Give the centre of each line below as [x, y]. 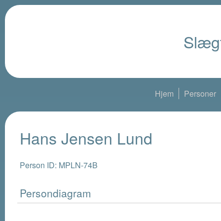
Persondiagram [55, 193]
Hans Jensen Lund [86, 138]
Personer [200, 93]
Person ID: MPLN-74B [59, 165]
